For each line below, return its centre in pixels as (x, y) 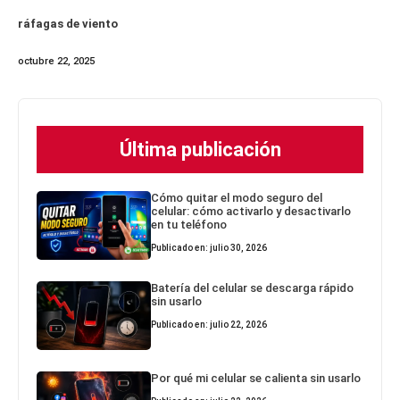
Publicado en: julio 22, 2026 (209, 325)
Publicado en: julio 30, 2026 (209, 248)
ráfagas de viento (68, 24)
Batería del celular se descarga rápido (253, 288)
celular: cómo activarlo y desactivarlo (251, 212)
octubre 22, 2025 (56, 62)
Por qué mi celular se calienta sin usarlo (256, 379)
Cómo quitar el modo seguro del (237, 198)
